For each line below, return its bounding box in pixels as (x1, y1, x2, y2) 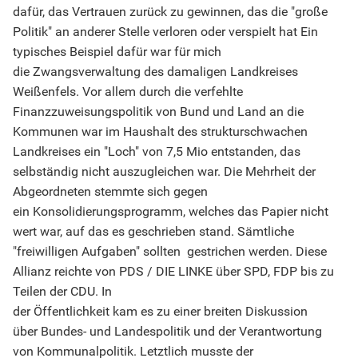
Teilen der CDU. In (13, 284, 112, 300)
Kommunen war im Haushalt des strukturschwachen (13, 124, 308, 140)
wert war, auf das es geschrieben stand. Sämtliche (13, 224, 294, 240)
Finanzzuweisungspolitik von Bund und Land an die (13, 104, 304, 120)
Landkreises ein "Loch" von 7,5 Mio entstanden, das (13, 144, 300, 160)
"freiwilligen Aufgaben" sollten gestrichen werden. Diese (13, 244, 327, 260)
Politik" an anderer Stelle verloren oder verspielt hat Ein (13, 24, 318, 40)
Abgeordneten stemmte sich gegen (13, 184, 208, 200)
